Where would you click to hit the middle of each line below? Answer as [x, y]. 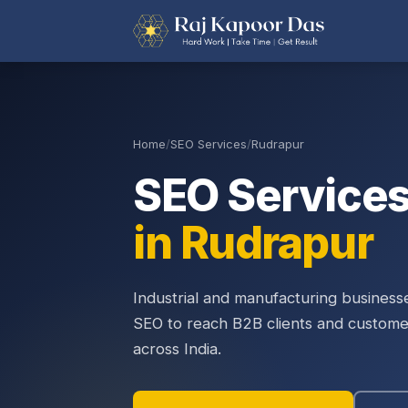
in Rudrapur [253, 243]
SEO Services [209, 144]
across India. [177, 349]
